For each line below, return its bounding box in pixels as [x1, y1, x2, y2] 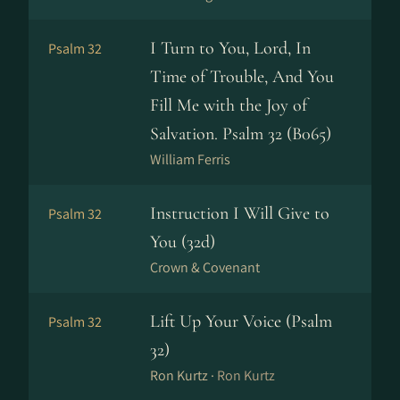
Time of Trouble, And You [150, 66, 334, 87]
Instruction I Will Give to [150, 203, 329, 224]
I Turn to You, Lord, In [150, 37, 311, 59]
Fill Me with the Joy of [150, 95, 307, 116]
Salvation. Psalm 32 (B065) [150, 123, 331, 145]
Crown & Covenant [150, 258, 260, 277]
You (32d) [150, 231, 215, 253]
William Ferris [150, 150, 230, 169]
